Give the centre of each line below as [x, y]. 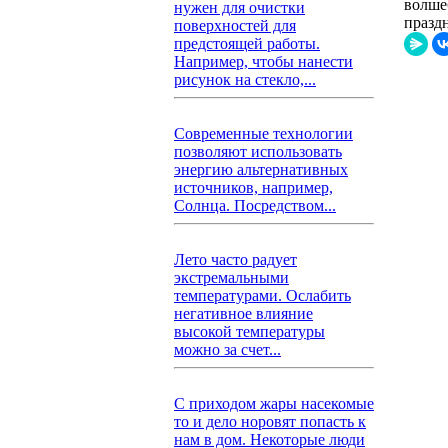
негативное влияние [243, 313]
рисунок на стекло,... [245, 79]
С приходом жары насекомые [274, 403]
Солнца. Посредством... [255, 205]
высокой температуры [249, 331]
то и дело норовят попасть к [270, 421]
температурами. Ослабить [262, 295]
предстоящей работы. [247, 43]
